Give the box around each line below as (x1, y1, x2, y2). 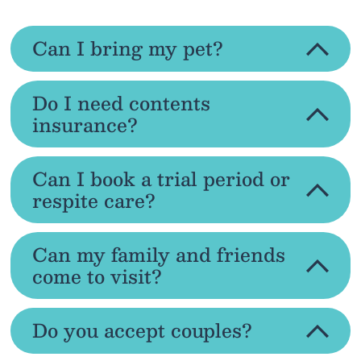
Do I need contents (31, 87, 210, 118)
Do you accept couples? (31, 315, 252, 346)
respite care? (31, 185, 156, 216)
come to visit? (31, 260, 162, 292)
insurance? (31, 109, 138, 140)
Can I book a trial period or (31, 163, 290, 194)
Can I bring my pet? (31, 33, 223, 64)
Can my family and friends (31, 239, 285, 270)
